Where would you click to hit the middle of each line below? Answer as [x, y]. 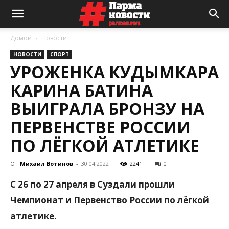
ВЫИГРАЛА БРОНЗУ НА [107, 109]
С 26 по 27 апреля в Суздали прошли [93, 184]
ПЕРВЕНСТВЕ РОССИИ [100, 127]
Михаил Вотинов [47, 163]
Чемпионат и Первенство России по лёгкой [110, 200]
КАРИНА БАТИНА [82, 90]
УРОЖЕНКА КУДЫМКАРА [114, 72]
